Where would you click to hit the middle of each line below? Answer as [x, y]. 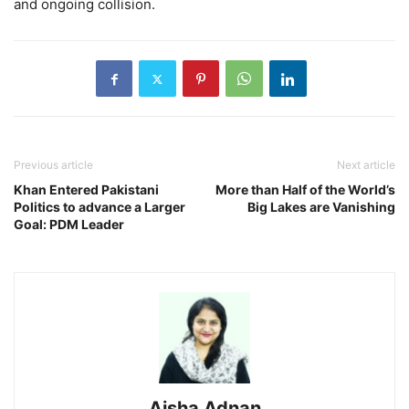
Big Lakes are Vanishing [321, 207]
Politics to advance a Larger [100, 207]
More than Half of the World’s [305, 190]
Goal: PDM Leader [69, 225]
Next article [366, 165]
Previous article [53, 165]
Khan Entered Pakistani [86, 190]
